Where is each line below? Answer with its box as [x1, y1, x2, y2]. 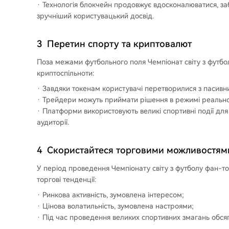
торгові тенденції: [37, 175, 97, 184]
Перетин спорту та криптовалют [47, 38, 192, 49]
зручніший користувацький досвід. [37, 12, 154, 20]
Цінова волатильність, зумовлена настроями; [42, 202, 194, 210]
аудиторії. [37, 118, 69, 126]
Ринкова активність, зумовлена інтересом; [42, 191, 184, 199]
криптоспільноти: [37, 69, 95, 77]
